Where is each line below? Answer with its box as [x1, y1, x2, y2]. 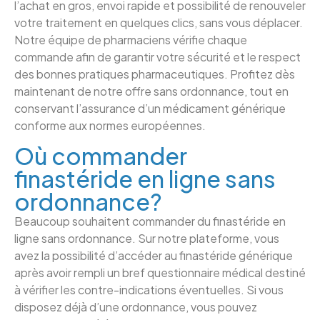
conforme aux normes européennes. [14, 117, 206, 133]
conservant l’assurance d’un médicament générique [14, 100, 286, 116]
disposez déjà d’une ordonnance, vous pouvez [14, 299, 257, 315]
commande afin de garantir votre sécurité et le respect [14, 49, 301, 64]
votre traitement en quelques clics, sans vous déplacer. [14, 14, 303, 30]
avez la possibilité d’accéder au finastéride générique [14, 248, 293, 264]
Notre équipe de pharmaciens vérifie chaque [14, 31, 247, 47]
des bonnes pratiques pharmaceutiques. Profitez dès [14, 66, 295, 81]
